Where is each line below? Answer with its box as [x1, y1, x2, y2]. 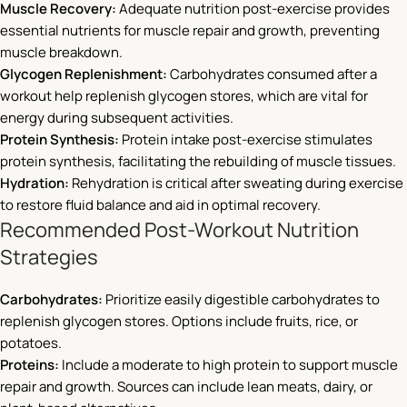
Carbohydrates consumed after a [167, 65, 377, 84]
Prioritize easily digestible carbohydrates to [103, 290, 380, 310]
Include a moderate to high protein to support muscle [59, 355, 398, 375]
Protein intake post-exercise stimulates [119, 130, 372, 150]
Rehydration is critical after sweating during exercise [69, 174, 403, 194]
